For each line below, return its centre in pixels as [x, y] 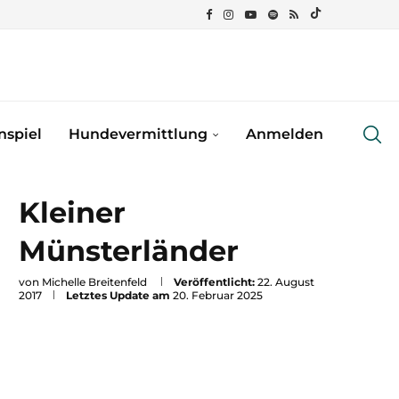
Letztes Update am [118, 295]
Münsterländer [129, 251]
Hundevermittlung [138, 134]
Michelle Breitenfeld [94, 282]
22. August [286, 282]
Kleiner [72, 212]
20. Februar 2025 [218, 295]
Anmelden [285, 134]
